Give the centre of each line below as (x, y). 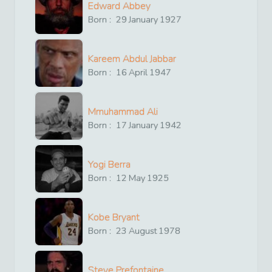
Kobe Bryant (114, 217)
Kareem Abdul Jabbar (132, 59)
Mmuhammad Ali (123, 111)
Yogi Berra (109, 164)
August (143, 230)
